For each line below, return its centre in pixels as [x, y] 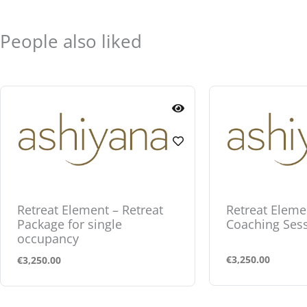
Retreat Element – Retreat [90, 209]
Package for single [70, 224]
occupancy [48, 238]
